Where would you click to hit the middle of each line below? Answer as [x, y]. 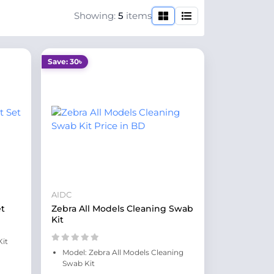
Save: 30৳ [65, 61]
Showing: [96, 16]
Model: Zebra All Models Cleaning [123, 252]
